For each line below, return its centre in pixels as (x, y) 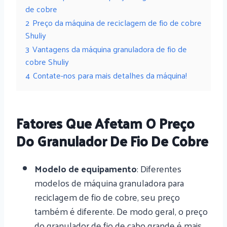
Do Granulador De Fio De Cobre (112, 140)
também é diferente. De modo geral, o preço (121, 211)
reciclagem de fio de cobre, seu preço (107, 197)
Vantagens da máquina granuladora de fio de (110, 49)
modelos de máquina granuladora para (109, 183)
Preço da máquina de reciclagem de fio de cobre (117, 23)
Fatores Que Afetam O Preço (105, 123)
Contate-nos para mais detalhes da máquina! (110, 75)
